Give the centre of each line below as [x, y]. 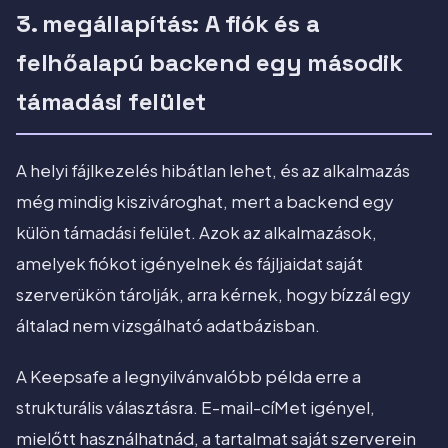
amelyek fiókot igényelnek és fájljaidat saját [189, 264]
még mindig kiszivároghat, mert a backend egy [204, 202]
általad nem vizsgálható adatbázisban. [168, 326]
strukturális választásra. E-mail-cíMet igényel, [195, 408]
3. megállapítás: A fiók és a [168, 24]
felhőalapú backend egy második [209, 63]
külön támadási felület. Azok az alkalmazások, [196, 233]
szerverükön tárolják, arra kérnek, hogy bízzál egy [213, 295]
